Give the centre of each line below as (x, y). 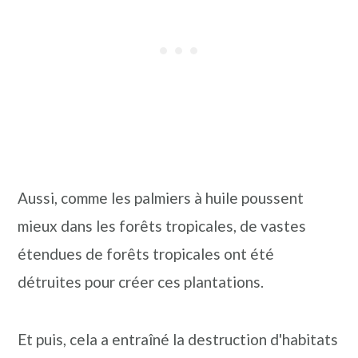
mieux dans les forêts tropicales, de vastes (162, 226)
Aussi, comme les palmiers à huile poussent (161, 198)
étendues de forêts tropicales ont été (146, 254)
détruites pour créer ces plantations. (141, 282)
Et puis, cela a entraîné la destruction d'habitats (178, 339)
